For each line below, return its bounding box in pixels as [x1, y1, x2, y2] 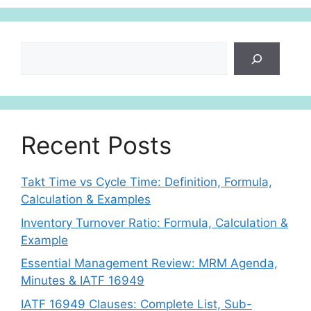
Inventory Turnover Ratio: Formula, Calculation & [21, 215, 288, 230]
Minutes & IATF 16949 [21, 274, 144, 288]
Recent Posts [21, 131, 171, 160]
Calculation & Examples [21, 192, 151, 207]
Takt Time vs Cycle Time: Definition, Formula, [21, 175, 272, 190]
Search [20, 43, 59, 58]
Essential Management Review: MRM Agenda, [21, 256, 278, 271]
